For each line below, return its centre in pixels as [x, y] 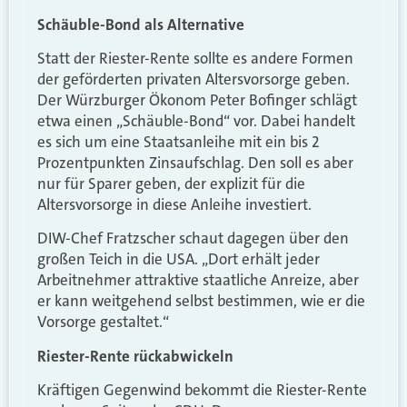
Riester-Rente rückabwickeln [135, 356]
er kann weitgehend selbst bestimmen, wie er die [201, 301]
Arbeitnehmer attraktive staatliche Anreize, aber [198, 280]
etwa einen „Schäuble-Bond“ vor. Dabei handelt [196, 120]
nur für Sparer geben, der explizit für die [171, 183]
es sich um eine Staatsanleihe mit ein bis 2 [179, 141]
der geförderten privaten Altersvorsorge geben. [194, 79]
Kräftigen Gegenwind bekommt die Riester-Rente [202, 390]
